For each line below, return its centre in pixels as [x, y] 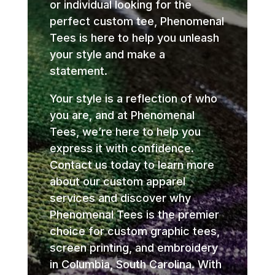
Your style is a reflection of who [133, 99]
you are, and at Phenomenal [122, 115]
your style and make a [107, 55]
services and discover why [120, 198]
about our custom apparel [117, 182]
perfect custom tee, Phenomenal [137, 21]
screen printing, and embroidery [134, 248]
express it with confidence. [122, 149]
